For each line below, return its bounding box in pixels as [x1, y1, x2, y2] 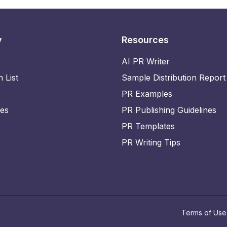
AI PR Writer [122, 56, 170, 66]
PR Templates [122, 121, 175, 131]
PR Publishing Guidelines [122, 105, 216, 115]
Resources [122, 34, 169, 45]
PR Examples [122, 89, 172, 99]
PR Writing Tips [122, 137, 180, 147]
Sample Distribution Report [122, 72, 225, 83]
